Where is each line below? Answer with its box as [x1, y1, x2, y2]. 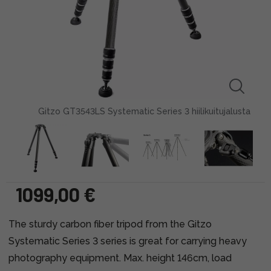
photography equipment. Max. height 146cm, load [8, 252, 232, 264]
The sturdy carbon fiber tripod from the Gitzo [8, 218, 212, 230]
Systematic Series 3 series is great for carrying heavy [8, 235, 247, 247]
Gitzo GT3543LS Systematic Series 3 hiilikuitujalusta [38, 106, 250, 116]
